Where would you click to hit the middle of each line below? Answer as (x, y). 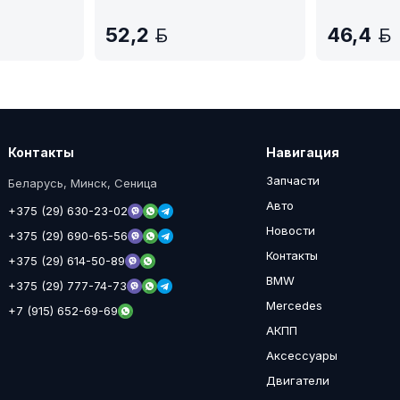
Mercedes (295, 305)
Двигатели (298, 380)
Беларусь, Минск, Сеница (83, 183)
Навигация (303, 152)
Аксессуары (302, 355)
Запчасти (293, 180)
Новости (291, 230)
